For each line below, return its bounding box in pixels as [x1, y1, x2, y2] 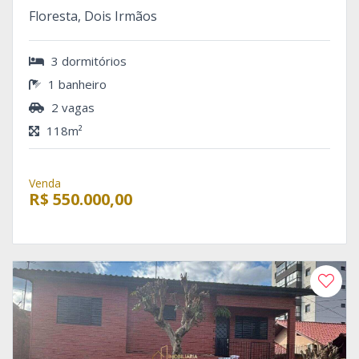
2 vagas [48, 99, 95, 115]
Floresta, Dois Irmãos [29, 6, 157, 25]
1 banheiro [45, 75, 107, 92]
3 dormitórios [48, 52, 127, 69]
